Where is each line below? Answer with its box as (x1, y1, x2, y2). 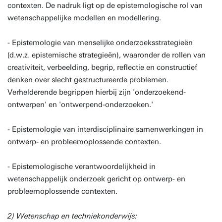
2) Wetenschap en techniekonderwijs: (7, 212, 137, 221)
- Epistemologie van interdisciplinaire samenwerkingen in (7, 125, 203, 134)
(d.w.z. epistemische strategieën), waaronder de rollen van (7, 51, 206, 59)
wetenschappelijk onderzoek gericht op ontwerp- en (7, 174, 185, 183)
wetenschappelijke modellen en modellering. (7, 13, 161, 22)
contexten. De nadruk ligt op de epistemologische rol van (7, 1, 203, 10)
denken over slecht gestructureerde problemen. (7, 75, 168, 84)
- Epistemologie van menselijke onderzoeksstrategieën (7, 38, 193, 47)
